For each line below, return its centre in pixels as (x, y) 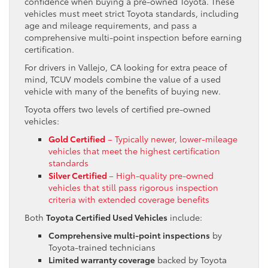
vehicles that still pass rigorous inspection (133, 187)
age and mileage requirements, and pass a (111, 25)
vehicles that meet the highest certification (134, 150)
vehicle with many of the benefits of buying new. (123, 91)
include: (185, 217)
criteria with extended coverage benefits (129, 199)
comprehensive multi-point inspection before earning (133, 37)
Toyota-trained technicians (102, 247)
